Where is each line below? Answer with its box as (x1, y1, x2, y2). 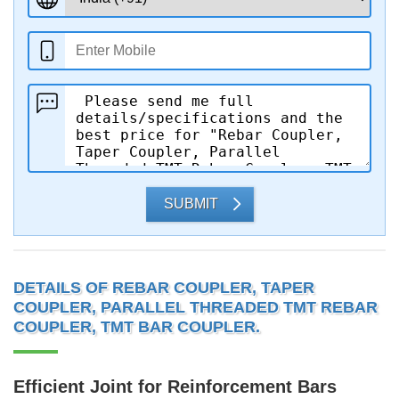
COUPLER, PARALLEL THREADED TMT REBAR (13, 298, 378, 316)
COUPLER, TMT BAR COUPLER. (13, 318, 260, 336)
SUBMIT (163, 196, 218, 211)
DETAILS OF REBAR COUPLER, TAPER (13, 279, 314, 297)
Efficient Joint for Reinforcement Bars (13, 377, 337, 396)
